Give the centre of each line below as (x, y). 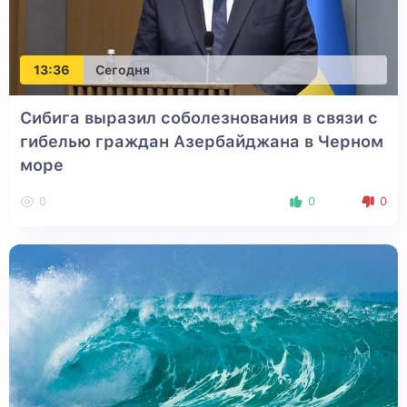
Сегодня (123, 69)
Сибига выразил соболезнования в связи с (199, 118)
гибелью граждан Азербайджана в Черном (202, 142)
